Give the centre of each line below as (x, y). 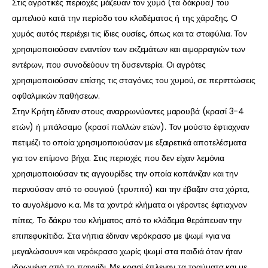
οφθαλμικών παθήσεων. (56, 96)
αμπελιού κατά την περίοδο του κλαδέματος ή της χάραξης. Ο (125, 18)
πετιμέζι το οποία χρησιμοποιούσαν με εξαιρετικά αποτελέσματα (129, 143)
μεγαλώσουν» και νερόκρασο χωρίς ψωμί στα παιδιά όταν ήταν (127, 252)
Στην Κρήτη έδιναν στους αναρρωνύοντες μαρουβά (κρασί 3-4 (128, 112)
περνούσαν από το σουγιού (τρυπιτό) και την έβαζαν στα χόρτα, (131, 189)
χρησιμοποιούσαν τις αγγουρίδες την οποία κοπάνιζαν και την (125, 174)
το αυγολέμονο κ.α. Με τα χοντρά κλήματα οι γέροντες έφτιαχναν (130, 205)
